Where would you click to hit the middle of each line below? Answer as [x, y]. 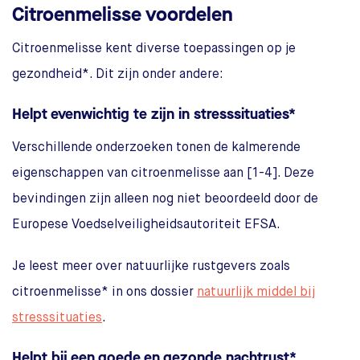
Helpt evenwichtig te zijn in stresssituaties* [154, 115]
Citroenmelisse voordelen [123, 15]
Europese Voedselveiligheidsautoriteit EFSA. [146, 225]
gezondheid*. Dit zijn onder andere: [118, 75]
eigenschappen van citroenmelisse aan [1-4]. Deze [163, 174]
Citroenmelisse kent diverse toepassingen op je [154, 49]
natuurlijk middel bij [256, 293]
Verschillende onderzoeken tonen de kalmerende [156, 148]
